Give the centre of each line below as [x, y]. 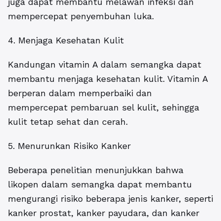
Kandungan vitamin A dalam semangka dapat [105, 64]
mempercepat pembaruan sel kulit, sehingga [104, 107]
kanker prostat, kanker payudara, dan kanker [104, 213]
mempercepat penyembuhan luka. [81, 16]
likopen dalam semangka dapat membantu [100, 184]
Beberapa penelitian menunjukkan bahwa [96, 170]
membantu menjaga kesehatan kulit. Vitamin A [108, 79]
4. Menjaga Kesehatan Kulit [66, 40]
